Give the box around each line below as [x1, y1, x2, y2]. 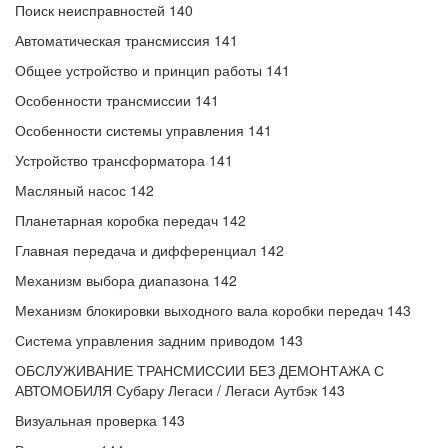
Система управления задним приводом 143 [15, 330, 303, 350]
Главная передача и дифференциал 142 [15, 240, 284, 260]
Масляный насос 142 [15, 180, 154, 200]
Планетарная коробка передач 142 [15, 210, 246, 230]
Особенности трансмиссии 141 [15, 90, 219, 110]
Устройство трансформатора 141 [15, 150, 233, 170]
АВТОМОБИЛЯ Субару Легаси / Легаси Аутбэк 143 [15, 380, 345, 400]
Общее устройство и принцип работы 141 [15, 60, 290, 80]
